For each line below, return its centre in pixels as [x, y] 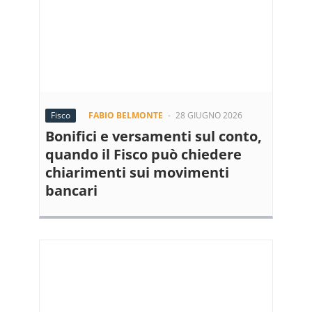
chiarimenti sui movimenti [137, 172]
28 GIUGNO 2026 [209, 115]
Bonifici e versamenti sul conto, [154, 136]
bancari [71, 190]
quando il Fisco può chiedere [143, 154]
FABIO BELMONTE [126, 115]
